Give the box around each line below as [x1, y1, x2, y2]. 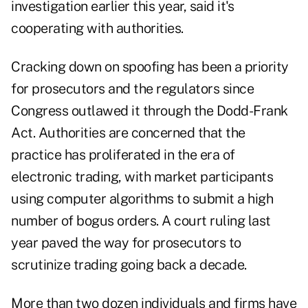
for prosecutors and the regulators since [11, 80, 254, 98]
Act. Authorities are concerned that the [11, 124, 245, 142]
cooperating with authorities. [11, 20, 184, 37]
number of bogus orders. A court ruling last [11, 212, 271, 230]
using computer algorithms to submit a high [11, 190, 273, 208]
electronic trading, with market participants [11, 168, 273, 186]
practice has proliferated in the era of [11, 146, 235, 164]
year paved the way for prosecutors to [11, 234, 241, 252]
